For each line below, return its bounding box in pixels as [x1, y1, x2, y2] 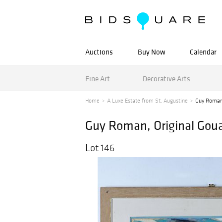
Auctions [85, 47, 113, 56]
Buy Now [138, 47, 165, 56]
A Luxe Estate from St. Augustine [107, 97, 188, 104]
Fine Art [85, 73, 110, 83]
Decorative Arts [142, 73, 190, 83]
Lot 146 [85, 142, 114, 154]
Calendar [190, 47, 217, 56]
